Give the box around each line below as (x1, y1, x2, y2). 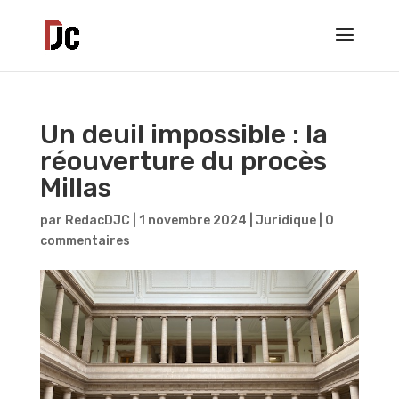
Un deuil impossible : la (39, 118, 328, 151)
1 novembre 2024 (138, 213, 247, 228)
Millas (39, 172, 111, 204)
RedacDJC (64, 213, 130, 228)
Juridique (255, 213, 316, 228)
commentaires (39, 233, 130, 248)
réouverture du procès (39, 145, 327, 177)
